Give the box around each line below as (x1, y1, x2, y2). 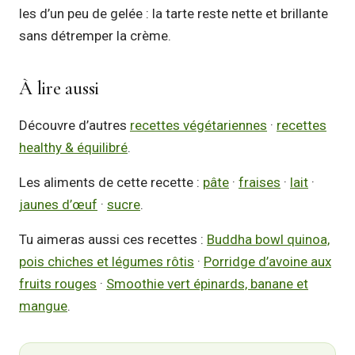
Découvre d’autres (19, 117, 130, 133)
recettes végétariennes (130, 117, 267, 133)
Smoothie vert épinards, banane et (106, 276, 308, 292)
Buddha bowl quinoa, (207, 231, 330, 247)
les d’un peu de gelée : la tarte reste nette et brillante (19, 6, 328, 21)
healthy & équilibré (19, 139, 128, 155)
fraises (239, 174, 281, 190)
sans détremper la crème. (19, 28, 171, 44)
